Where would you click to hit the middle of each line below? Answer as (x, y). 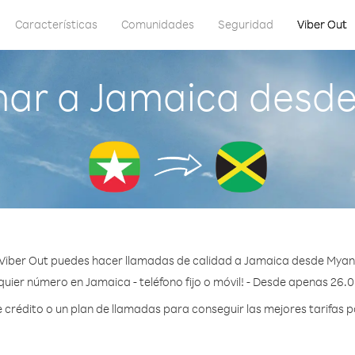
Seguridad (246, 24)
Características (56, 24)
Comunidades (158, 24)
